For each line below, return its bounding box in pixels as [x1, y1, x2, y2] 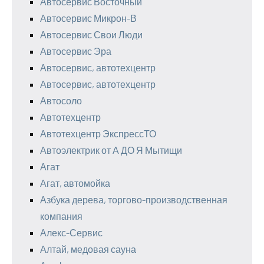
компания [40, 210, 82, 222]
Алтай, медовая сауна [40, 243, 136, 255]
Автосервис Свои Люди [40, 29, 143, 40]
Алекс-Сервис [40, 227, 103, 238]
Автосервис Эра [40, 45, 111, 57]
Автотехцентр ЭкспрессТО [40, 128, 156, 139]
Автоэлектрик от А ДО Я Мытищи [40, 144, 182, 156]
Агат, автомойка [40, 177, 110, 189]
